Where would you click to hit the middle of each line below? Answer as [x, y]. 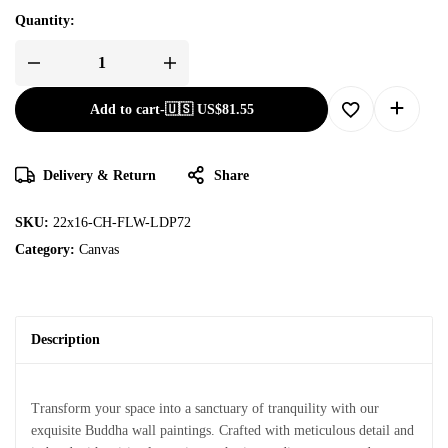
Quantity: [45, 20]
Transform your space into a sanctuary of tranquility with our [205, 408]
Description [65, 339]
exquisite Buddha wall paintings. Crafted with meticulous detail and [222, 430]
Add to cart [124, 109]
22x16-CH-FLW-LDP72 [122, 222]
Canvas [99, 249]
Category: [47, 249]
